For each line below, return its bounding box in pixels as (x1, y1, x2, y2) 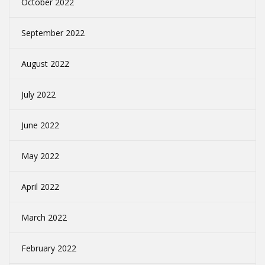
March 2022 (21, 212, 67, 224)
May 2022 (21, 150, 59, 162)
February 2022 (21, 243, 76, 254)
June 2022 (21, 119, 59, 131)
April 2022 (21, 181, 59, 193)
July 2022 (21, 89, 56, 101)
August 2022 (21, 58, 69, 70)
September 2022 (21, 27, 85, 39)
